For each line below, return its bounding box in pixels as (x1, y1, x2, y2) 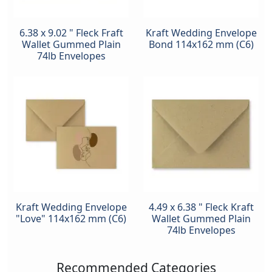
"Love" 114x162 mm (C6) (16, 211, 126, 225)
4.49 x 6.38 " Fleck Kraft (148, 200, 254, 214)
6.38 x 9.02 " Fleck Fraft (19, 25, 123, 39)
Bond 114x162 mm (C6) (148, 37, 254, 51)
